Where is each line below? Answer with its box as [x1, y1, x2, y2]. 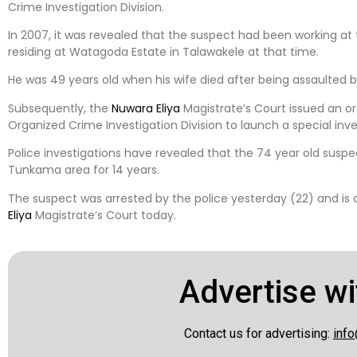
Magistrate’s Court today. [32, 206, 176, 223]
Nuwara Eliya [112, 100, 180, 116]
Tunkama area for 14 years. [8, 162, 159, 178]
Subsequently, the [8, 100, 112, 116]
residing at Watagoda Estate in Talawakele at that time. [8, 43, 319, 60]
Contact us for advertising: [183, 325, 333, 341]
